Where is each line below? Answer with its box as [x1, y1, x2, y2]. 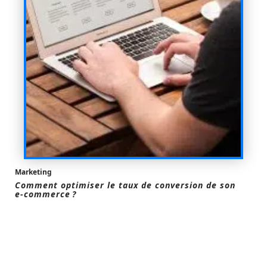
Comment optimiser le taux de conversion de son [15, 179, 235, 191]
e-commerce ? [15, 188, 76, 200]
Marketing [15, 167, 52, 178]
